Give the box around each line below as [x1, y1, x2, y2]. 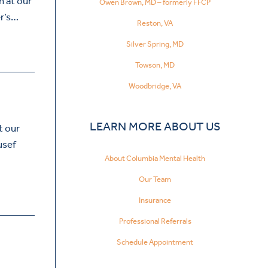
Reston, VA [137, 18, 173, 28]
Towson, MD [135, 60, 175, 69]
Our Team [139, 174, 172, 184]
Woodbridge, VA [129, 81, 182, 90]
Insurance [139, 195, 172, 205]
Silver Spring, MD [126, 39, 184, 48]
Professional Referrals [118, 216, 191, 226]
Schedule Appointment [117, 237, 194, 246]
